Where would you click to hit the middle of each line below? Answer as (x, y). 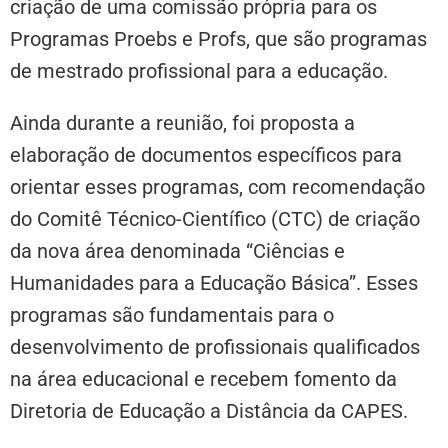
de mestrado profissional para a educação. (199, 70)
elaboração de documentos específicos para (206, 154)
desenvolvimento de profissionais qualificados (215, 346)
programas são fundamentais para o (172, 314)
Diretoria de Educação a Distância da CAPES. (209, 410)
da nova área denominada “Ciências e (177, 250)
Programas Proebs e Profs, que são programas (218, 38)
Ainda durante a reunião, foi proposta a (182, 122)
